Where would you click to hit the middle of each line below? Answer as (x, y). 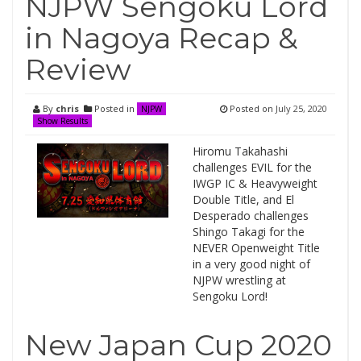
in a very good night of (251, 264)
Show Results (62, 121)
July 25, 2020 (301, 108)
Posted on (251, 108)
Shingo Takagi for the (248, 232)
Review (78, 69)
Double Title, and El (243, 199)
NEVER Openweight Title (256, 248)
